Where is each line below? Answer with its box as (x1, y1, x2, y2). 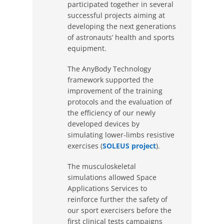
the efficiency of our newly (67, 107, 155, 117)
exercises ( (67, 140, 102, 150)
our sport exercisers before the (67, 205, 171, 215)
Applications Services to (67, 183, 147, 193)
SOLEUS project (102, 140, 156, 150)
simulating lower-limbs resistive (67, 129, 174, 139)
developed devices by (67, 118, 139, 128)
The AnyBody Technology (67, 63, 151, 73)
